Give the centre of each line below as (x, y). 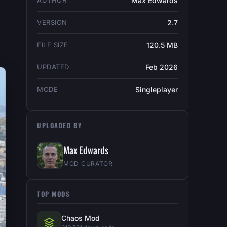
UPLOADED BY (60, 125)
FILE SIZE (53, 45)
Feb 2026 (162, 67)
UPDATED (53, 67)
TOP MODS (54, 194)
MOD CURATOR (88, 163)
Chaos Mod (81, 218)
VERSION (52, 22)
